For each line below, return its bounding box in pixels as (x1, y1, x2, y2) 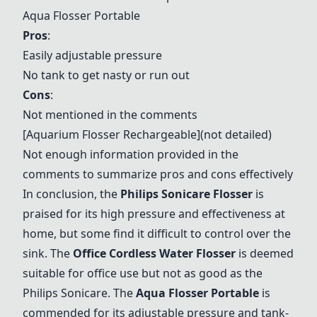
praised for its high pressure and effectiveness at (23, 206, 285, 221)
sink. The (23, 246, 73, 261)
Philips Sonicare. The (23, 285, 136, 301)
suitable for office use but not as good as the (23, 265, 263, 281)
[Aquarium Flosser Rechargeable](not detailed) (23, 127, 272, 142)
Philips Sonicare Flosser (120, 186, 253, 202)
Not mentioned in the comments (23, 107, 197, 122)
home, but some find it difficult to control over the (23, 226, 291, 241)
